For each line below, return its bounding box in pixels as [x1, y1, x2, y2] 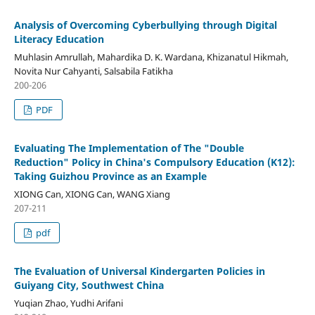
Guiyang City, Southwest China [13, 278, 164, 292]
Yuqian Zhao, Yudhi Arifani [13, 296, 123, 309]
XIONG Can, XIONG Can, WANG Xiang [13, 187, 170, 200]
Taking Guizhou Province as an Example [13, 169, 207, 183]
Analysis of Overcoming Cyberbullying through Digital [13, 18, 277, 32]
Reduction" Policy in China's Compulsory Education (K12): [13, 155, 295, 169]
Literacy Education [13, 32, 104, 46]
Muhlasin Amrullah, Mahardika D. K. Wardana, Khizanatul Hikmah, [13, 50, 288, 63]
